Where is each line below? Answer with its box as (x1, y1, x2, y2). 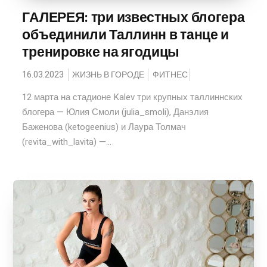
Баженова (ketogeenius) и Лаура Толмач (22, 120, 187, 133)
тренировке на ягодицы (22, 43, 180, 61)
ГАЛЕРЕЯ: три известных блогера (22, 8, 245, 26)
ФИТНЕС (153, 69, 188, 81)
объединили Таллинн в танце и (22, 26, 229, 44)
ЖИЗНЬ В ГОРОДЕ (72, 69, 145, 81)
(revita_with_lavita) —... (22, 135, 112, 148)
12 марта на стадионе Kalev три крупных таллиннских (22, 91, 243, 104)
